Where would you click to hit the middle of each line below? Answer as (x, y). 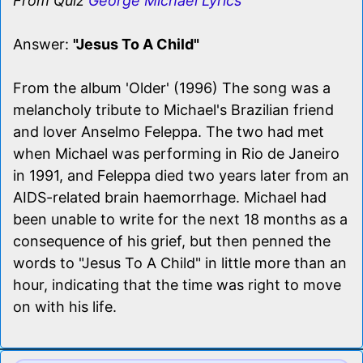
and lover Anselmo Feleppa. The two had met (169, 131)
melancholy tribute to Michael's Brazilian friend (173, 109)
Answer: (43, 44)
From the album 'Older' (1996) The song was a (172, 88)
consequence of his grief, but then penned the (172, 241)
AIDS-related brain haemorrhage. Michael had (170, 197)
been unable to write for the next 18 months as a (180, 219)
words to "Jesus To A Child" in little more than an (180, 263)
